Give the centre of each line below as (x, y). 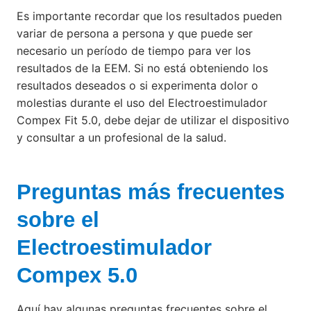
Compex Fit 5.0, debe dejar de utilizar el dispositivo (153, 120)
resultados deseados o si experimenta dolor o (137, 85)
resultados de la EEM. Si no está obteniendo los (142, 68)
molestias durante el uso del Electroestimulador (142, 102)
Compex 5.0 (77, 276)
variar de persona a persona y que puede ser (135, 33)
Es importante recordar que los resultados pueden (149, 16)
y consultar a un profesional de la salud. (121, 137)
